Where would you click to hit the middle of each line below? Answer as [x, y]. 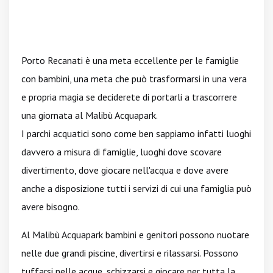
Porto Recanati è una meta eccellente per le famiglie [130, 60]
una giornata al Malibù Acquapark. [90, 115]
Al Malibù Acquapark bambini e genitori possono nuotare [135, 235]
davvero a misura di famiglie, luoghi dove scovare [122, 152]
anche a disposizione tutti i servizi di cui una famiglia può [136, 188]
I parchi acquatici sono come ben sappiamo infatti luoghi [136, 133]
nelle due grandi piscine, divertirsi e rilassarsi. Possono [130, 253]
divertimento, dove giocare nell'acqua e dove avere [125, 170]
